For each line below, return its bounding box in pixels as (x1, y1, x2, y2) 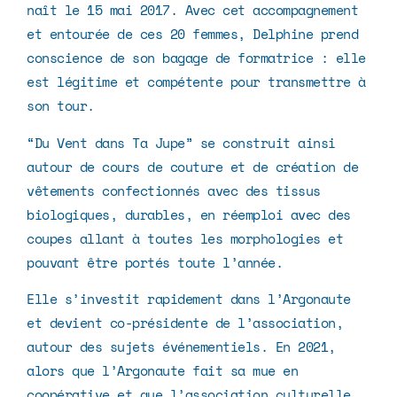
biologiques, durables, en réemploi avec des (27, 204, 351, 224)
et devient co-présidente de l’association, (27, 313, 343, 333)
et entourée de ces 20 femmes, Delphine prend (27, 24, 358, 44)
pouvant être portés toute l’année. (27, 252, 283, 272)
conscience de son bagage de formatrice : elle (27, 48, 366, 68)
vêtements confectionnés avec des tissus (27, 180, 321, 200)
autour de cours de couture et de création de (27, 156, 358, 176)
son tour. (27, 96, 95, 116)
